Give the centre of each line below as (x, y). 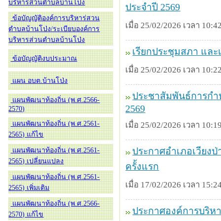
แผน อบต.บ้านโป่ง (39, 81)
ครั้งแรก (142, 166)
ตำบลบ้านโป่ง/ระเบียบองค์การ (54, 29)
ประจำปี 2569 (153, 7)
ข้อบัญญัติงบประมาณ (44, 58)
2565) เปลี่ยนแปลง (36, 161)
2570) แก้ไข (26, 214)
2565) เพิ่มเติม (29, 188)
